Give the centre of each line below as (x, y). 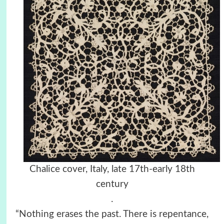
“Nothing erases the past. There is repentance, (112, 214)
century (112, 184)
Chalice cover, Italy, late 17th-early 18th (112, 169)
